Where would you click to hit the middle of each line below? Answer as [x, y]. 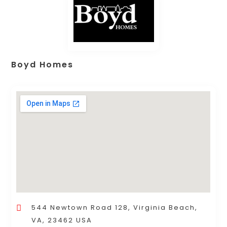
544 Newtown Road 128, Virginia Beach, [115, 208]
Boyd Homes [43, 65]
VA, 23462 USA [62, 220]
